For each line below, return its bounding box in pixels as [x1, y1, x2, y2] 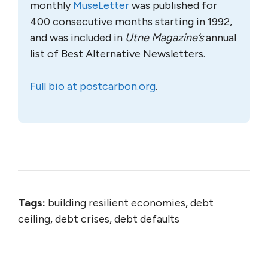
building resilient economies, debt [45, 196, 214, 209]
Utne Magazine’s [125, 31, 203, 44]
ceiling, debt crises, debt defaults [18, 212, 179, 226]
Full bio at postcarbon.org [30, 80, 156, 93]
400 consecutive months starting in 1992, [30, 15, 232, 28]
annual [203, 31, 236, 44]
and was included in [30, 31, 125, 44]
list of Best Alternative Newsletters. [30, 47, 205, 60]
